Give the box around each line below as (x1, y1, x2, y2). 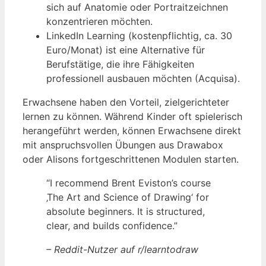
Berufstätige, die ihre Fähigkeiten (46, 58, 194, 70)
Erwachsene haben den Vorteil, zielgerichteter (23, 96, 229, 108)
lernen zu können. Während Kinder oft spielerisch (23, 110, 242, 122)
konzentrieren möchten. (46, 15, 153, 27)
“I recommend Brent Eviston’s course (46, 176, 211, 189)
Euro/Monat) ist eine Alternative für (46, 43, 205, 56)
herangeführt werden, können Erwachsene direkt (23, 124, 241, 137)
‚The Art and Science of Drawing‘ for (46, 191, 209, 203)
